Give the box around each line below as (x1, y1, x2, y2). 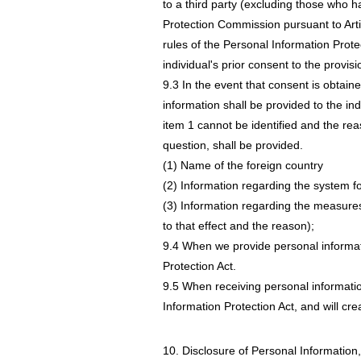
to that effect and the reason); (163, 219, 314, 232)
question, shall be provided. (163, 139, 303, 151)
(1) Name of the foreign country (163, 159, 323, 172)
